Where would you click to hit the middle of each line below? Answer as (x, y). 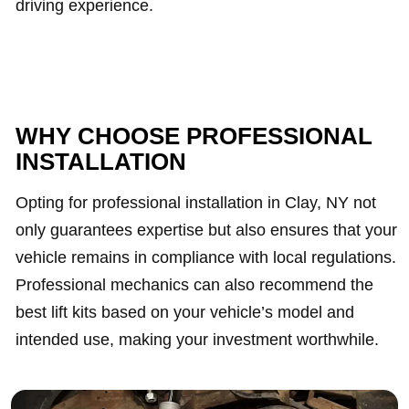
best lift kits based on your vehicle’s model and (185, 312)
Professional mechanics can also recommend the (194, 285)
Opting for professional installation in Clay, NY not (196, 203)
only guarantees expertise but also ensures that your (206, 230)
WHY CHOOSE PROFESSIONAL (194, 136)
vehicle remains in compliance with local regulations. (206, 257)
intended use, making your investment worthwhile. (197, 340)
